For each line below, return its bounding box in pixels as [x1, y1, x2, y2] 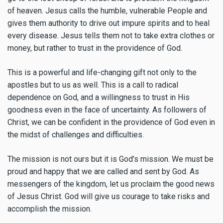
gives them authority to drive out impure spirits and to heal [7, 18, 210, 28]
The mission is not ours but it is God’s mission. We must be [7, 154, 214, 164]
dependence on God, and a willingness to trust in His [7, 93, 190, 103]
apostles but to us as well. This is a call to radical [7, 80, 178, 90]
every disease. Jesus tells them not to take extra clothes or [7, 31, 215, 41]
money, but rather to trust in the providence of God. [7, 43, 182, 53]
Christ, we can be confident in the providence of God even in [7, 117, 215, 127]
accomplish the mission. [7, 204, 92, 214]
